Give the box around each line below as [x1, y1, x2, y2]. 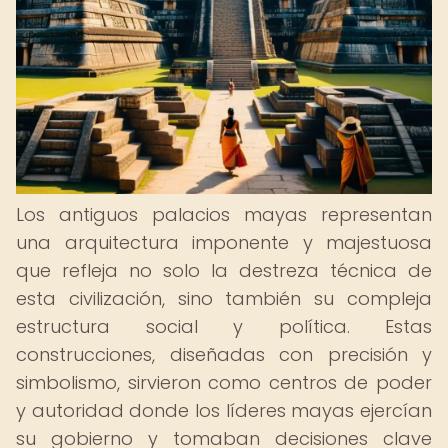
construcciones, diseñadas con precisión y [16, 342, 432, 367]
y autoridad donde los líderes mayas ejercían [16, 398, 432, 423]
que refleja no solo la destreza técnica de [16, 258, 432, 283]
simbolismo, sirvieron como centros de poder [16, 370, 432, 395]
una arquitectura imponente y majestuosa [16, 230, 432, 255]
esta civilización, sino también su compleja [16, 286, 432, 311]
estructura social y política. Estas [16, 314, 432, 339]
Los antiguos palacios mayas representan [16, 202, 432, 227]
